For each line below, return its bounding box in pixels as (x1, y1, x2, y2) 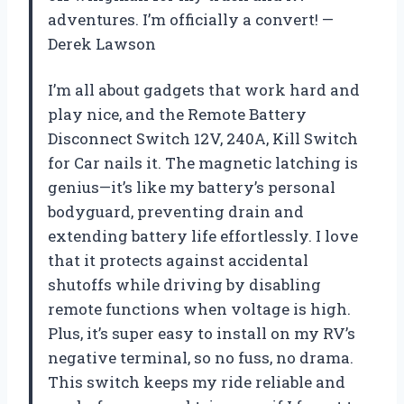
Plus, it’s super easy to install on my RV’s (48, 323, 355, 344)
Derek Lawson (48, 33, 156, 55)
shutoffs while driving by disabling (48, 274, 321, 296)
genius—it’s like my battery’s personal (48, 177, 335, 198)
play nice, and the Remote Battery (48, 104, 307, 125)
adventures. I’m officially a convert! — (48, 9, 334, 31)
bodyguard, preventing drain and (48, 201, 304, 223)
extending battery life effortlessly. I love (48, 225, 358, 247)
